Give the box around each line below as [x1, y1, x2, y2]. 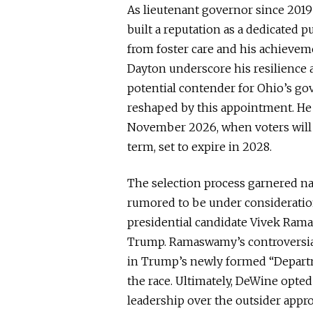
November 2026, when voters [127, 120, 292, 134]
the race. [127, 274, 173, 288]
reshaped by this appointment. [127, 101, 294, 115]
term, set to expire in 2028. [127, 140, 272, 154]
